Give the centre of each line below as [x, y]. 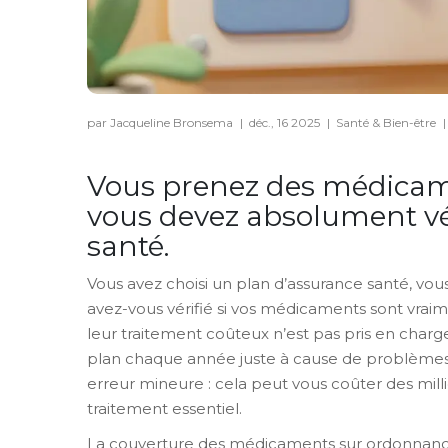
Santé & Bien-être [386, 122]
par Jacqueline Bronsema [161, 122]
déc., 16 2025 [286, 122]
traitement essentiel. [164, 408]
